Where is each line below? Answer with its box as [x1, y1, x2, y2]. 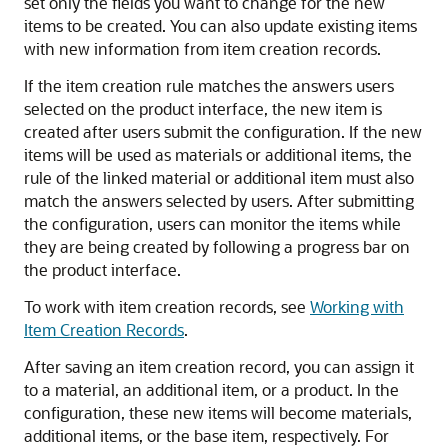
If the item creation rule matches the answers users [24, 75, 394, 96]
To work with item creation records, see [24, 296, 310, 317]
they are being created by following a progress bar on [24, 236, 410, 257]
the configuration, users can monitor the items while [24, 213, 401, 234]
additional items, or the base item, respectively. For [24, 425, 389, 446]
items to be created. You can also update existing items [24, 15, 417, 36]
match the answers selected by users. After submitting [24, 190, 414, 211]
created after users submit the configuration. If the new [24, 121, 422, 142]
